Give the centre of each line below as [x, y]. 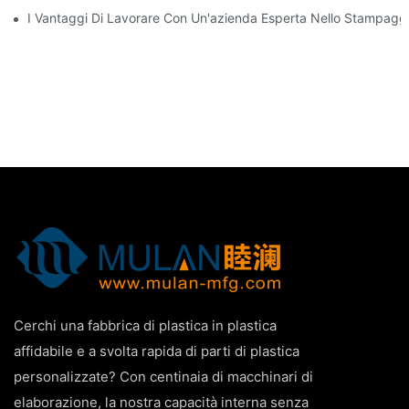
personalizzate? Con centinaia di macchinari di [163, 376]
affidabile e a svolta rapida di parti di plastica [157, 351]
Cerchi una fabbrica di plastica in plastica [145, 325]
